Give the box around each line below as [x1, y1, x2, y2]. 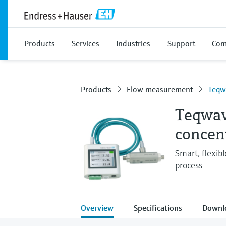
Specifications [134, 202, 182, 213]
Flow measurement [127, 84, 193, 94]
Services [72, 38, 99, 48]
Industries [116, 38, 150, 48]
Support [167, 38, 195, 48]
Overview [81, 202, 114, 213]
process [175, 159, 202, 171]
